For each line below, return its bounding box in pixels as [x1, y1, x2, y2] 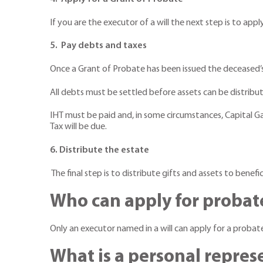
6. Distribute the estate [50, 146, 149, 156]
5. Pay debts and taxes [50, 41, 147, 51]
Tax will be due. [50, 122, 107, 132]
